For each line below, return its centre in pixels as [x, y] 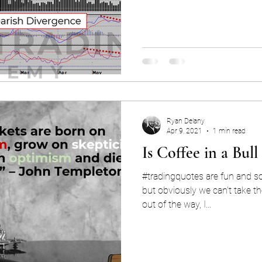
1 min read [229, 131]
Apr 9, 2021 [185, 131]
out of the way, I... [177, 204]
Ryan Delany [186, 121]
